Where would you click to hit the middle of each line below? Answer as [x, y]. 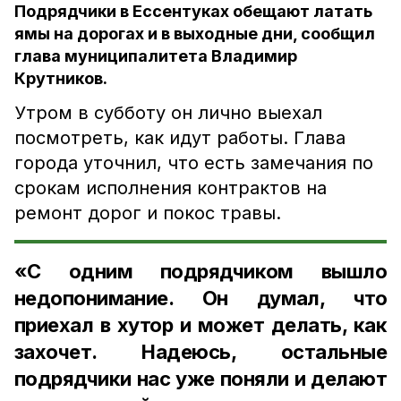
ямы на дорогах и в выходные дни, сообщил [195, 34]
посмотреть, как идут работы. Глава [180, 138]
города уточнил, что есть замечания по [194, 163]
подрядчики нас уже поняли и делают [200, 379]
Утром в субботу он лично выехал [168, 113]
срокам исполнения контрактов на [171, 188]
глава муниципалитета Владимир [156, 56]
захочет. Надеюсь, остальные [200, 352]
